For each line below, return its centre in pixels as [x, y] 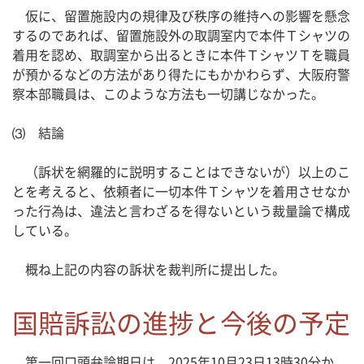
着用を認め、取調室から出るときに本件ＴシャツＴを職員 [181, 55]
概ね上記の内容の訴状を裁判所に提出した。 [149, 269]
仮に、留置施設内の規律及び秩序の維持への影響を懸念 [181, 16]
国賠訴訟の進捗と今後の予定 [181, 323]
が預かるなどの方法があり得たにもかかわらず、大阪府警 [181, 74]
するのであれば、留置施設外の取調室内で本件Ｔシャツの [181, 35]
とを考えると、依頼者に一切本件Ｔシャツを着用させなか [181, 191]
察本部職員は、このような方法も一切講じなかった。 [168, 94]
